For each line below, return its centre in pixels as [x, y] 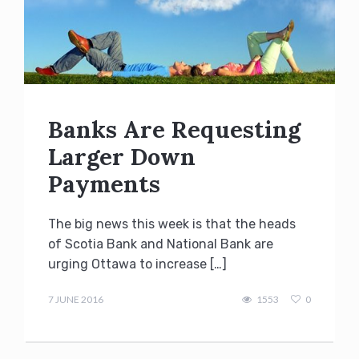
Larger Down [122, 156]
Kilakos [63, 289]
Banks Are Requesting [174, 129]
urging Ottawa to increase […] [137, 264]
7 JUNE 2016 [76, 299]
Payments [104, 184]
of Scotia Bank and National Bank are [161, 244]
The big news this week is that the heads [172, 224]
